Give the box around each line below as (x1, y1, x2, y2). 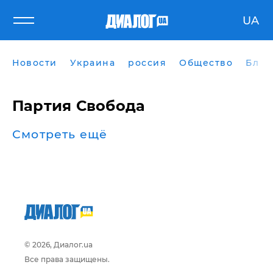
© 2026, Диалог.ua (24, 240, 93, 249)
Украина (69, 57, 115, 68)
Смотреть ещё (12, 127, 108, 141)
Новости (12, 57, 57, 68)
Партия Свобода (12, 97, 146, 115)
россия (128, 57, 166, 68)
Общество (179, 57, 233, 68)
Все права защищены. (24, 255, 110, 264)
